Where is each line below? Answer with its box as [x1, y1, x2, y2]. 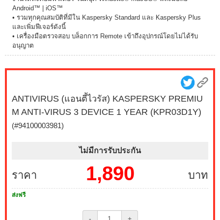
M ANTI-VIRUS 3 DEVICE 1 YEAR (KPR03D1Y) [12, 107, 201, 117]
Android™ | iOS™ [12, 4, 63, 12]
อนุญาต [12, 42, 34, 49]
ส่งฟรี [12, 192, 26, 198]
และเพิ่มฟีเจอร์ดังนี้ [12, 23, 66, 30]
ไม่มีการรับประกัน [79, 146, 141, 155]
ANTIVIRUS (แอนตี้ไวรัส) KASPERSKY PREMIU [12, 94, 203, 104]
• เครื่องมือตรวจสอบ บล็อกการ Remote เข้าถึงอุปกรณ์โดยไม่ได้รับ [12, 32, 198, 40]
